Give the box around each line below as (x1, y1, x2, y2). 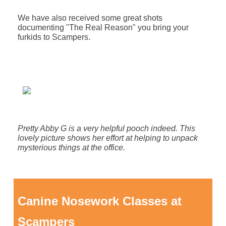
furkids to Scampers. (17, 33, 90, 42)
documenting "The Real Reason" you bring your (17, 23, 189, 32)
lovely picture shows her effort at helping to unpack (17, 134, 198, 143)
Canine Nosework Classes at (17, 194, 182, 208)
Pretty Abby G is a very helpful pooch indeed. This (17, 124, 195, 133)
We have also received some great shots (17, 14, 162, 23)
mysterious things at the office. (17, 143, 125, 152)
